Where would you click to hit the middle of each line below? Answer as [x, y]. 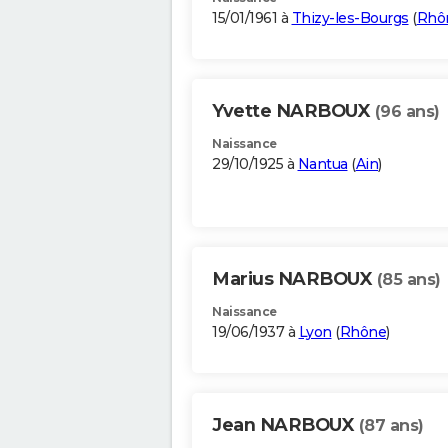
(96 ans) [407, 112]
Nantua [322, 164]
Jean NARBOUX [285, 425]
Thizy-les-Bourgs [350, 18]
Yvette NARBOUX [293, 111]
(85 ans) [408, 280]
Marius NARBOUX [294, 279]
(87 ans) [391, 426]
